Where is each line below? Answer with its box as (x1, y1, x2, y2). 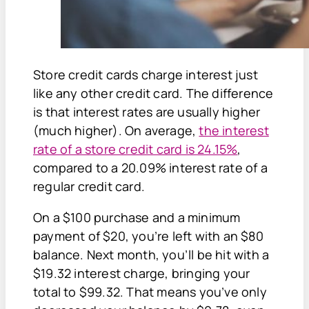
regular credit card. (33, 177, 145, 195)
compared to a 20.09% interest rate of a (33, 159, 268, 176)
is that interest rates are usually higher (33, 103, 261, 120)
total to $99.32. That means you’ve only (33, 283, 267, 300)
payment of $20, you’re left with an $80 (33, 227, 263, 244)
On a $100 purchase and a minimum (33, 208, 241, 226)
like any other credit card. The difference (33, 84, 274, 101)
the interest (199, 121, 269, 139)
